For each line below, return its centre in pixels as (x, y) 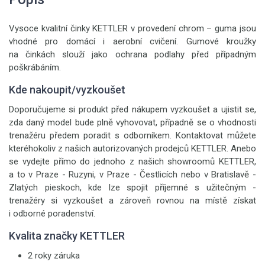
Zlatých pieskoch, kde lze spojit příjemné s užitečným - (132, 188)
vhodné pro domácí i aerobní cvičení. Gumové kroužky (132, 41)
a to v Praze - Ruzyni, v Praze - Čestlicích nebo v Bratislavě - (132, 174)
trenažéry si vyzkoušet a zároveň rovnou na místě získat (132, 201)
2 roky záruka (54, 256)
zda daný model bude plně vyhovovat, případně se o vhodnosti (132, 122)
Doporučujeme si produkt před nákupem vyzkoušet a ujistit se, (132, 109)
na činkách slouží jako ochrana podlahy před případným (132, 54)
